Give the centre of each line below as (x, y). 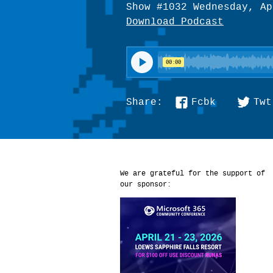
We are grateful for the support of (193, 174)
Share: (147, 102)
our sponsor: (146, 185)
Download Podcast (175, 22)
